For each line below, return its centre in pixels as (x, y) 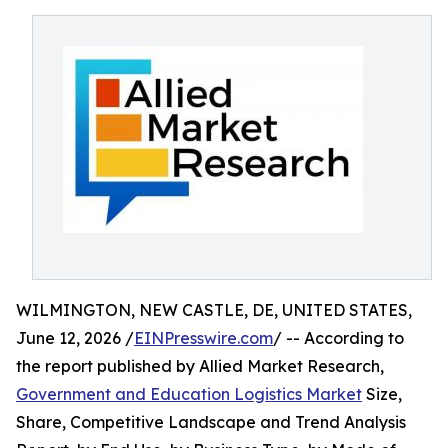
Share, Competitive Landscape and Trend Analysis (211, 422)
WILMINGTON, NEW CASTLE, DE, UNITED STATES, (214, 310)
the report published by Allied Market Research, (200, 366)
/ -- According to (338, 338)
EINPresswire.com (203, 338)
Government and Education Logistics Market (189, 394)
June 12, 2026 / (75, 338)
